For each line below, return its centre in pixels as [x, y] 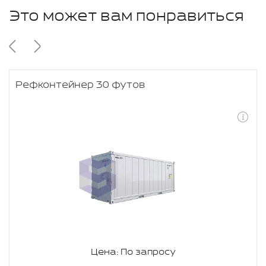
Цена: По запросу [133, 252]
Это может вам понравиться [126, 16]
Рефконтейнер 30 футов [80, 85]
